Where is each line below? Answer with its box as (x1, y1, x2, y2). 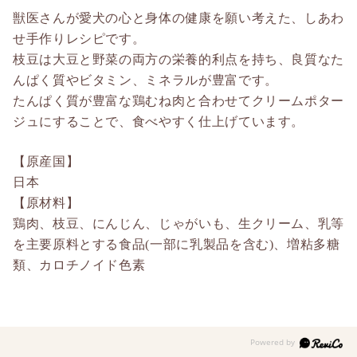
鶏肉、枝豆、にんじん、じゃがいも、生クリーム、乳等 (13, 217, 345, 231)
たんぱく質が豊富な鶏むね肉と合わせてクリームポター (13, 94, 344, 108)
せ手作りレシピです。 (13, 32, 146, 46)
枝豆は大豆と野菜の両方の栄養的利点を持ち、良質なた (13, 53, 345, 67)
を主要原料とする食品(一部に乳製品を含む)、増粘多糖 (13, 237, 340, 252)
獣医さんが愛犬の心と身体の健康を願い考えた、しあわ (13, 11, 345, 25)
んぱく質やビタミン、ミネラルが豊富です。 (13, 73, 278, 88)
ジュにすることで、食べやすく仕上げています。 (13, 115, 305, 129)
